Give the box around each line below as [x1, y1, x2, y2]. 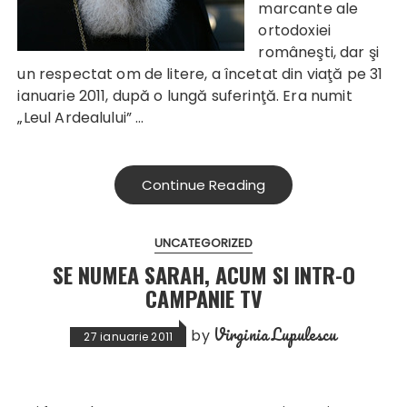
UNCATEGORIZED [154, 234, 253, 253]
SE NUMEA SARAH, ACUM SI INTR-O [52, 258, 355, 292]
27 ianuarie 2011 [84, 329, 174, 345]
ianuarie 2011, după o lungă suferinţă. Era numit [17, 85, 352, 107]
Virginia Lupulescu [213, 322, 337, 348]
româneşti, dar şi [258, 42, 380, 64]
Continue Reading [141, 175, 266, 195]
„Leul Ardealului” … [17, 107, 144, 129]
